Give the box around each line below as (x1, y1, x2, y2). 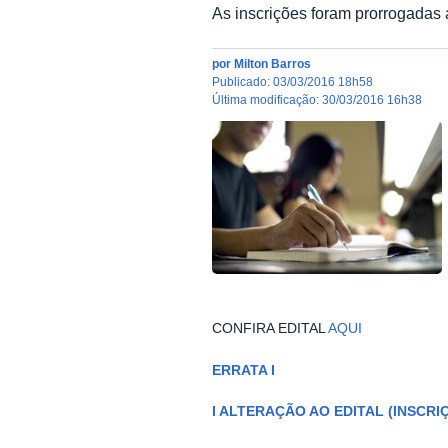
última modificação (220, 93, 316, 107)
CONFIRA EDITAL (211, 321, 328, 337)
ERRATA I (211, 362, 275, 378)
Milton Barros (233, 57, 311, 71)
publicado (219, 75, 267, 89)
